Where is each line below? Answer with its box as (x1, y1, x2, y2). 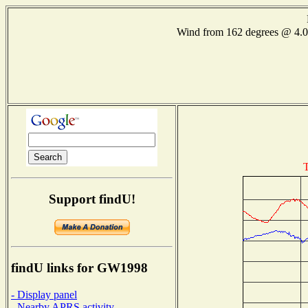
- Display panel (11, 288, 77, 300)
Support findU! (48, 191, 135, 206)
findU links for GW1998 (11, 261, 148, 276)
